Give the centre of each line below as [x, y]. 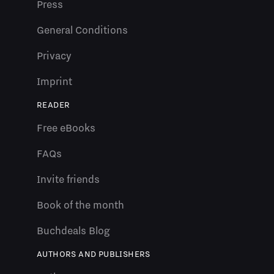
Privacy [54, 56]
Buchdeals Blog [73, 231]
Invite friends [68, 180]
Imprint [54, 82]
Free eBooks [66, 128]
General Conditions [82, 30]
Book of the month [80, 205]
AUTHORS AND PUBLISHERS [94, 254]
